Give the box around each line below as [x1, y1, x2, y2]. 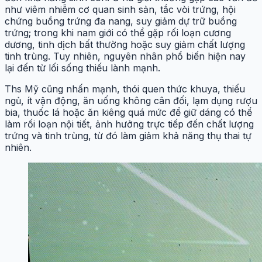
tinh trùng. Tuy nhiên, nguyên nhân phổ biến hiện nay [5, 50, 246, 62]
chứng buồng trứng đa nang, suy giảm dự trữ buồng [5, 15, 237, 27]
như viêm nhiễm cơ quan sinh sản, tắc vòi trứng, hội [5, 3, 236, 15]
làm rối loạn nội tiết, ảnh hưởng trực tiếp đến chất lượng [5, 118, 254, 130]
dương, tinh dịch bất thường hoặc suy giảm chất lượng [5, 38, 245, 50]
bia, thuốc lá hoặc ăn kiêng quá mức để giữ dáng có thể [5, 106, 252, 118]
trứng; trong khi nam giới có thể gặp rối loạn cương [5, 26, 231, 39]
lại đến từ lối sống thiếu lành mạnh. [5, 61, 160, 74]
